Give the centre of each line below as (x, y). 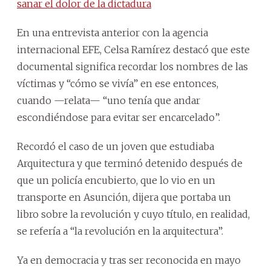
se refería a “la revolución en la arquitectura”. (120, 231)
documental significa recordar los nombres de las (132, 67)
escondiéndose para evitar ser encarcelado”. (119, 118)
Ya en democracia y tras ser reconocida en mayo (129, 260)
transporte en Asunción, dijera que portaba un (124, 198)
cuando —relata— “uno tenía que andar (109, 101)
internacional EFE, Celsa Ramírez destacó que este (133, 50)
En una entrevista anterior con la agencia (113, 33)
